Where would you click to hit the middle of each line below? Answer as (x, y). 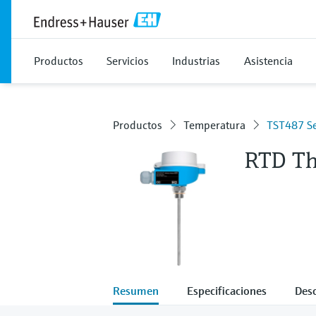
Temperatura (214, 125)
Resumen (136, 290)
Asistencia (268, 61)
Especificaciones (227, 290)
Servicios (128, 61)
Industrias (196, 61)
